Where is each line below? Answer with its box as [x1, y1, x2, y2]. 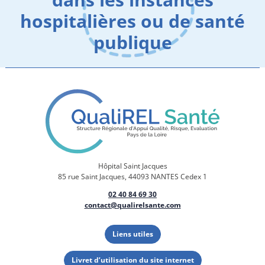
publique [93, 30, 172, 54]
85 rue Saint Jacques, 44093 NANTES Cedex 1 [58, 172, 207, 182]
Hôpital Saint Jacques [98, 161, 167, 171]
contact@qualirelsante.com [84, 200, 181, 210]
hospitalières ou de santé [20, 8, 245, 33]
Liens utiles [112, 229, 153, 239]
